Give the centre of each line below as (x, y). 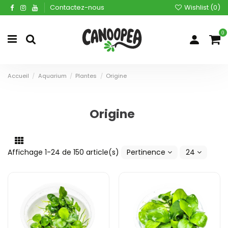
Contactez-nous (77, 7)
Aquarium (52, 76)
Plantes (86, 76)
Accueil (18, 76)
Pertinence (146, 152)
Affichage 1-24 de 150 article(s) (64, 152)
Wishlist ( (198, 7)
